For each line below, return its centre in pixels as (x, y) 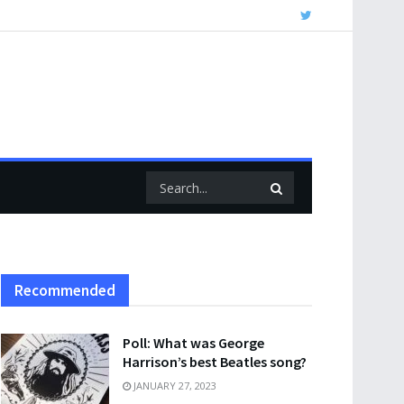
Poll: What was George (193, 343)
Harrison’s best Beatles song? (215, 362)
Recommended (65, 290)
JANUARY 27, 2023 (174, 386)
